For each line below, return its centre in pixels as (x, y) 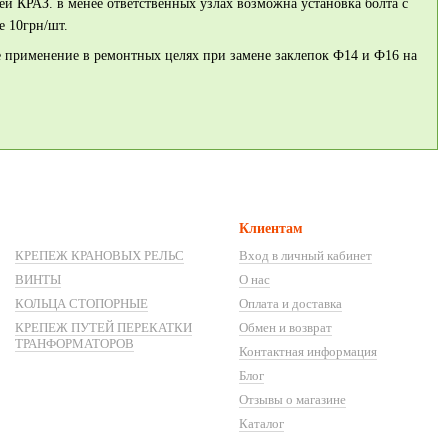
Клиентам (271, 229)
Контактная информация (308, 352)
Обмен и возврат (285, 328)
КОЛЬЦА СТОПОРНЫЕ (81, 304)
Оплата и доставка (290, 304)
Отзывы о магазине (292, 400)
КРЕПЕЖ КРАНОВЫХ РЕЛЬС (99, 256)
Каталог (261, 424)
